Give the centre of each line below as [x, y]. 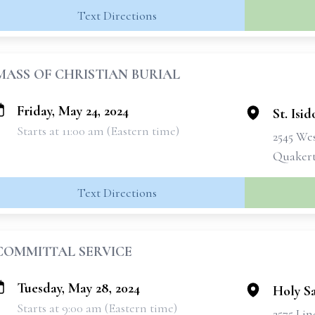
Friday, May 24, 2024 [73, 111]
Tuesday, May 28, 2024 [78, 288]
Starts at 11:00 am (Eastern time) [98, 131]
